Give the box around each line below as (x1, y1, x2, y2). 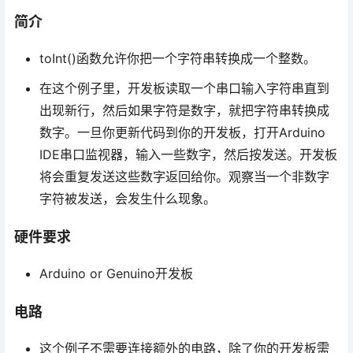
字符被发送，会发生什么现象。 (39, 190, 216, 206)
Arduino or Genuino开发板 (39, 265, 193, 281)
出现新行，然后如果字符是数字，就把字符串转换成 (39, 102, 329, 118)
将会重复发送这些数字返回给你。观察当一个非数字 (39, 168, 329, 184)
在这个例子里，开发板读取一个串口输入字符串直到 (39, 80, 329, 96)
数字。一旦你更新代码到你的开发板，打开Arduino (39, 124, 325, 140)
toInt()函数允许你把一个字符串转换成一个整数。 (39, 50, 316, 66)
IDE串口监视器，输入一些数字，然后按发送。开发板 (39, 146, 337, 162)
